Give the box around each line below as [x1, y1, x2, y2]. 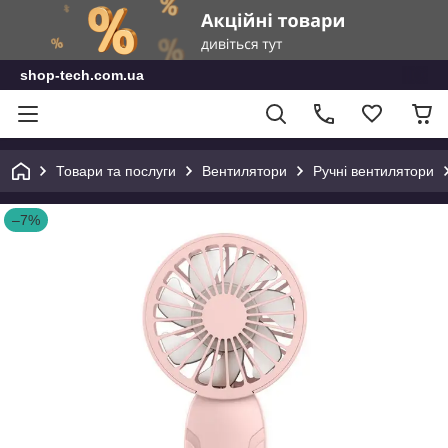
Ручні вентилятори [313, 163, 434, 179]
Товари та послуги [56, 163, 176, 179]
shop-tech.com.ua [20, 67, 144, 83]
